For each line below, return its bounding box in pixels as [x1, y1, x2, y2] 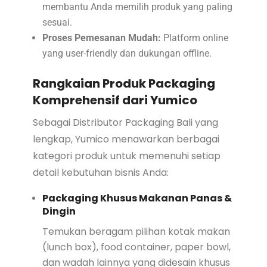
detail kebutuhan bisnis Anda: [32, 165, 169, 179]
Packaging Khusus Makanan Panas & [42, 191, 232, 205]
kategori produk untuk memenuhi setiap [32, 148, 221, 163]
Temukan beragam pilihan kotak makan [42, 224, 230, 238]
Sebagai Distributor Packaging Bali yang [32, 115, 218, 129]
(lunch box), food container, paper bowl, [42, 240, 231, 254]
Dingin [42, 204, 76, 218]
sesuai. [42, 16, 72, 28]
